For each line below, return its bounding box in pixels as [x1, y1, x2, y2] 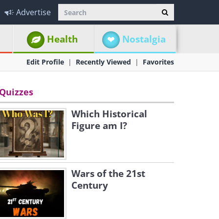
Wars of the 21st [71, 167, 145, 180]
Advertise [16, 7, 51, 18]
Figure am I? [71, 119, 127, 132]
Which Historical [71, 108, 147, 120]
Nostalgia [122, 33, 166, 45]
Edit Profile [26, 57, 64, 66]
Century [71, 179, 108, 192]
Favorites [143, 57, 174, 66]
